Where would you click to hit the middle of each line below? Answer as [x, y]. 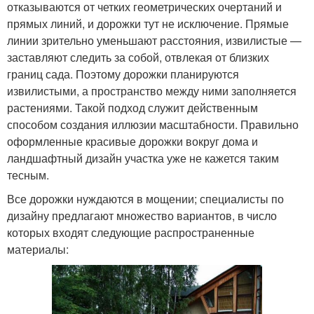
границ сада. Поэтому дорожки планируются [123, 74]
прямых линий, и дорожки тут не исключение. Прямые [148, 23]
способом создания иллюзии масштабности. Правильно [153, 124]
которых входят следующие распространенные [131, 232]
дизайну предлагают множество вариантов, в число [142, 215]
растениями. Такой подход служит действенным [132, 107]
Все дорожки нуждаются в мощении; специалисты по [145, 198]
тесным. [28, 175]
